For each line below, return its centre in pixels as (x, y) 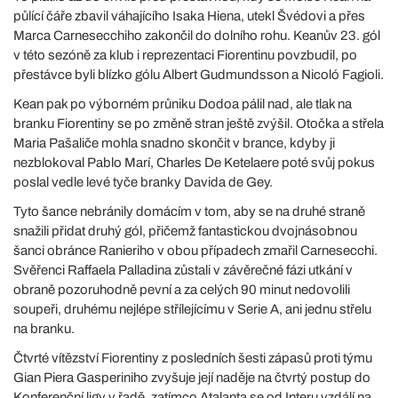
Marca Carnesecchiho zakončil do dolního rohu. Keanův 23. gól (197, 35)
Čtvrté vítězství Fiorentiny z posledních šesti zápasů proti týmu (193, 358)
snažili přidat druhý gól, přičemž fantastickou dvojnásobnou (185, 231)
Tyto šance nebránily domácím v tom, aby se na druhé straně (189, 211)
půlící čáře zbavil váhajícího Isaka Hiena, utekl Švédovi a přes (189, 16)
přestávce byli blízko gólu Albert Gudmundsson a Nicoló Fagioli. (199, 74)
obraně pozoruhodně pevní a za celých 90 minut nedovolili (182, 289)
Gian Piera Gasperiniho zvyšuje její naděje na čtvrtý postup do (192, 377)
